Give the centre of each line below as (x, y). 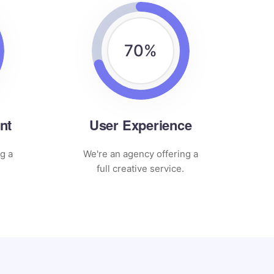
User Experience (140, 125)
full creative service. (141, 168)
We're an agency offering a (140, 154)
